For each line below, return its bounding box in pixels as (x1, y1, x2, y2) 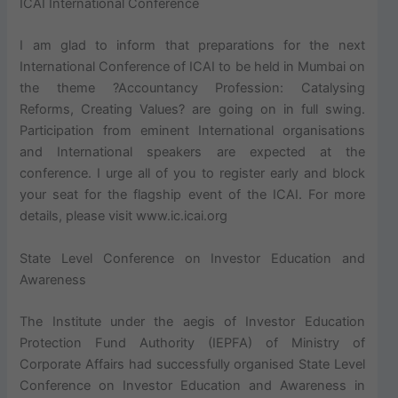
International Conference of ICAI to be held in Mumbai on (20, 59, 365, 76)
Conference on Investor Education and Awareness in (20, 377, 365, 394)
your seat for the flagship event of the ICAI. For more (20, 187, 365, 203)
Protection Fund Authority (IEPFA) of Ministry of (20, 334, 365, 351)
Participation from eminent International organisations (20, 123, 365, 139)
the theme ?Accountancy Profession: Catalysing (20, 80, 365, 97)
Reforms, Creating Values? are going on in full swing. (20, 101, 365, 118)
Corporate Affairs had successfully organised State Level (20, 355, 365, 372)
